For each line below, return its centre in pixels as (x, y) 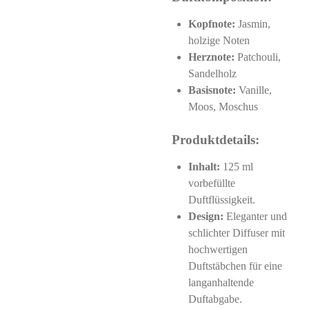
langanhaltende (221, 282)
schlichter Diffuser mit (237, 233)
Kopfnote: (212, 24)
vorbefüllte (212, 183)
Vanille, (254, 90)
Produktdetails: (216, 140)
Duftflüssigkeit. (222, 200)
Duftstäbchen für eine (235, 266)
